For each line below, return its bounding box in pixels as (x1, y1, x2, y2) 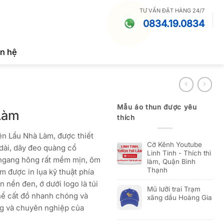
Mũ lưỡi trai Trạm (147, 185, 201, 193)
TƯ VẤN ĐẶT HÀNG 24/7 (139, 6, 204, 14)
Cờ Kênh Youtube (147, 140, 202, 149)
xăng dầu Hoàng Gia (147, 193, 212, 202)
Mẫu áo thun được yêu (117, 103, 197, 111)
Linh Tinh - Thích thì (147, 149, 211, 157)
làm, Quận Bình (147, 157, 196, 166)
